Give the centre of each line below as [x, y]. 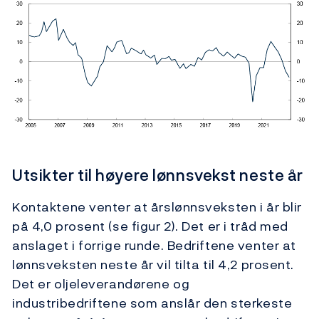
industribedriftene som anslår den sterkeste [152, 303]
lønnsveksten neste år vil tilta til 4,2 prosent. [153, 264]
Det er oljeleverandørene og [101, 283]
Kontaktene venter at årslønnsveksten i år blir [157, 206]
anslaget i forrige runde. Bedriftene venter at [154, 245]
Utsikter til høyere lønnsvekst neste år [158, 175]
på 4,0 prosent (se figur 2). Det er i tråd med [150, 226]
